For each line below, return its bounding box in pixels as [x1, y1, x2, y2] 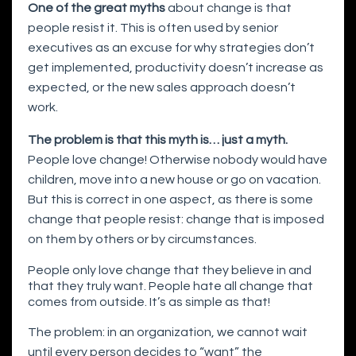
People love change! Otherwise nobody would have [28, 153, 327, 167]
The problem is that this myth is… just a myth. [28, 133, 288, 147]
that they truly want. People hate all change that [28, 280, 313, 293]
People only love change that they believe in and [28, 264, 311, 277]
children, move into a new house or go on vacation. [28, 173, 321, 187]
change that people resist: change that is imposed [28, 213, 324, 226]
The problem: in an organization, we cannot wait [28, 326, 308, 339]
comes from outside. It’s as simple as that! [28, 296, 273, 309]
